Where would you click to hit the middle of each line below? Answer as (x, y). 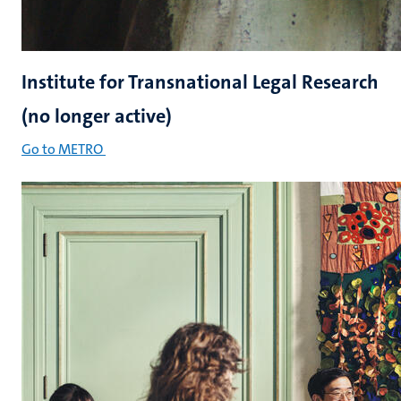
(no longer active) (97, 116)
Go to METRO (62, 149)
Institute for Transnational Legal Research (200, 82)
